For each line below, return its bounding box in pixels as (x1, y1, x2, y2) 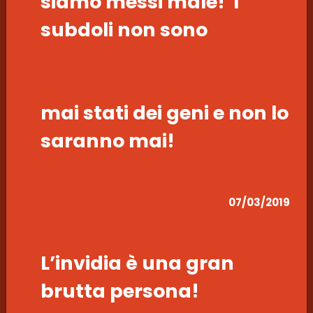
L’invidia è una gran (40, 250, 234, 277)
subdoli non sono (40, 17, 208, 43)
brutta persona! (40, 278, 199, 305)
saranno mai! (40, 128, 175, 154)
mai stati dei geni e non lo (40, 100, 289, 126)
